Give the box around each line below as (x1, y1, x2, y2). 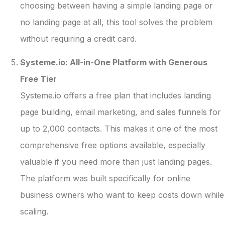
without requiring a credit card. (20, 33, 137, 44)
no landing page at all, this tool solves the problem (20, 17, 212, 27)
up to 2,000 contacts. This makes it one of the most (20, 123, 217, 134)
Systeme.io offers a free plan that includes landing (20, 90, 211, 100)
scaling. (20, 206, 48, 216)
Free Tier (20, 73, 57, 84)
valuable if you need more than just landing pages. (20, 156, 212, 167)
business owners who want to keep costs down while (20, 189, 224, 200)
